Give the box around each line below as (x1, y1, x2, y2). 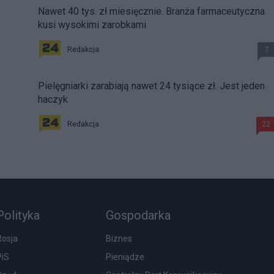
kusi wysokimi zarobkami (38, 19, 146, 31)
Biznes (106, 234, 133, 244)
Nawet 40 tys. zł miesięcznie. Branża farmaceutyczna (38, 6, 265, 18)
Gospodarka (106, 208, 171, 223)
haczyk (38, 94, 68, 106)
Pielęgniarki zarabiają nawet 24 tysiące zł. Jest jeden (38, 80, 265, 92)
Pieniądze (106, 252, 145, 262)
